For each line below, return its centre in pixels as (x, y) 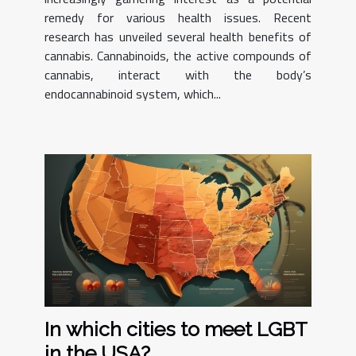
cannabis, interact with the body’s (178, 75)
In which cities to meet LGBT (176, 329)
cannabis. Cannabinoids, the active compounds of (178, 56)
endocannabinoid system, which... (133, 94)
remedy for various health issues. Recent (178, 18)
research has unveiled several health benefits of (178, 37)
